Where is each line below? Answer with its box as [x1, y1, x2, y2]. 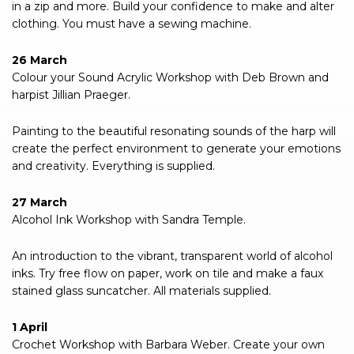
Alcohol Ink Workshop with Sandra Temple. [12, 213, 246, 228]
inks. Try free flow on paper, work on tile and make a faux [12, 266, 323, 281]
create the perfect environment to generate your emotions [12, 141, 341, 156]
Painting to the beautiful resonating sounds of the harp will [12, 124, 336, 139]
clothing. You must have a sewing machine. [12, 17, 251, 32]
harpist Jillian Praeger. [12, 88, 130, 103]
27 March [12, 195, 67, 210]
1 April [12, 320, 47, 335]
